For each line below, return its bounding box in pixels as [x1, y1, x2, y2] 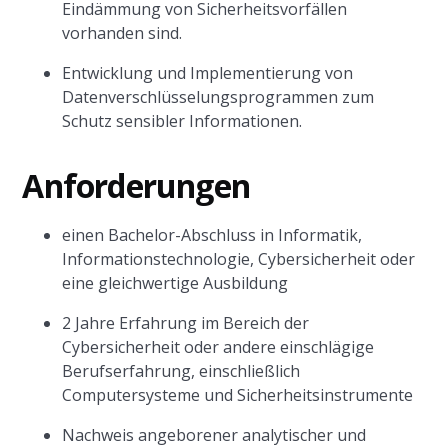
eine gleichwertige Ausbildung [62, 272, 289, 294]
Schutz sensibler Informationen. [62, 110, 303, 132]
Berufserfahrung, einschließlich [62, 360, 301, 382]
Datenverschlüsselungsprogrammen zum [62, 86, 375, 108]
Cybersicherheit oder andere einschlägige [62, 336, 375, 358]
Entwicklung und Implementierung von [62, 62, 354, 84]
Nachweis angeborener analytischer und [62, 424, 367, 446]
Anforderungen [22, 164, 251, 207]
